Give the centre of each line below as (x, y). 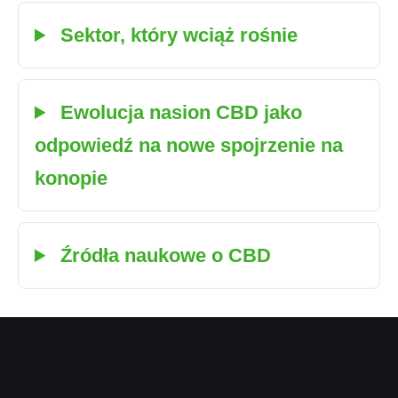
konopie (71, 178)
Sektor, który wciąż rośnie (177, 35)
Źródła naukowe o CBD (163, 255)
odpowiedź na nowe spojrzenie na (189, 145)
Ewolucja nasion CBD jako (179, 112)
